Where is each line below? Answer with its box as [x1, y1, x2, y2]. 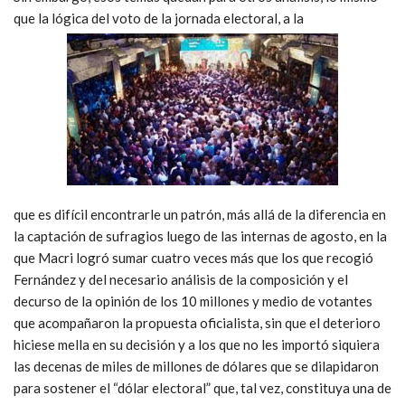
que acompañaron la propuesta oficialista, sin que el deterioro [14, 314, 381, 331]
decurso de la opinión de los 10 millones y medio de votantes [14, 292, 372, 309]
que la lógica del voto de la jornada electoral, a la [14, 9, 304, 26]
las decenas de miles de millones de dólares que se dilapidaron [14, 357, 379, 374]
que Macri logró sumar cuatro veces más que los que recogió [14, 249, 373, 266]
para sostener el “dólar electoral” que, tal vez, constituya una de [14, 379, 391, 396]
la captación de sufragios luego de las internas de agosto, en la [14, 227, 387, 244]
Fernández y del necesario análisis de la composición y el [14, 270, 348, 287]
